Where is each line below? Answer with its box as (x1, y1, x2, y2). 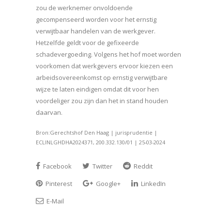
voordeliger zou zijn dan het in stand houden (36, 96, 168, 106)
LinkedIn (139, 179, 166, 188)
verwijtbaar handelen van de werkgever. (36, 27, 155, 36)
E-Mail (45, 197, 64, 206)
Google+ (94, 179, 121, 188)
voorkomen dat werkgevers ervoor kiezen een (36, 62, 173, 71)
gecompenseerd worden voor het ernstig (36, 15, 156, 24)
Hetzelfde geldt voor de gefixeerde (36, 38, 139, 47)
